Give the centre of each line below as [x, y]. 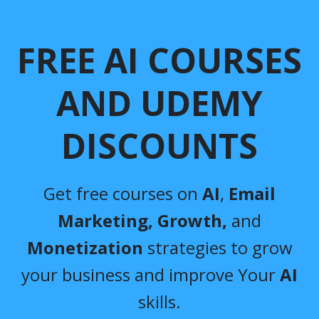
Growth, [194, 220]
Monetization [85, 247]
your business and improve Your [151, 274]
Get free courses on [123, 193]
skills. [159, 301]
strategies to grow [218, 247]
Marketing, [105, 220]
